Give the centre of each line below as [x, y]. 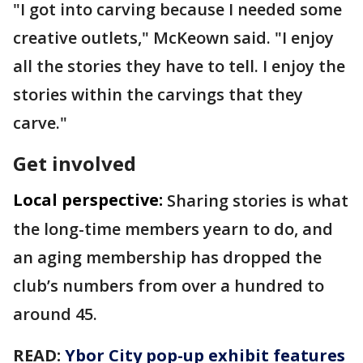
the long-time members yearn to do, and [173, 228]
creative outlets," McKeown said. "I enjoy [173, 37]
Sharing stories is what [258, 200]
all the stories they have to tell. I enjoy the [179, 66]
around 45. [57, 314]
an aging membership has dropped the [167, 257]
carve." [40, 122]
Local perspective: [88, 199]
